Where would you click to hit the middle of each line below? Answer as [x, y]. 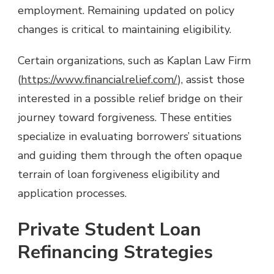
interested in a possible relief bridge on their [130, 98]
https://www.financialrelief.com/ [99, 79]
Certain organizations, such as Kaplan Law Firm [134, 60]
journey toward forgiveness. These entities [125, 117]
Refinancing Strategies [115, 252]
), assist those [211, 79]
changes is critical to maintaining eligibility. [124, 29]
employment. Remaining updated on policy [126, 10]
